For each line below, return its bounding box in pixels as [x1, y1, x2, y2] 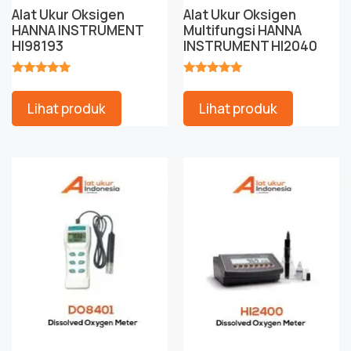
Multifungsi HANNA [183, 21, 302, 40]
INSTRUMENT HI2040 [183, 37, 317, 56]
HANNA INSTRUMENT [12, 21, 143, 40]
